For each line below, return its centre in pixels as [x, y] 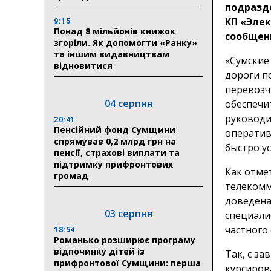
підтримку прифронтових [113, 164]
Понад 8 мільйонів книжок [115, 31]
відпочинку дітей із [99, 251]
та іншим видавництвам [112, 54]
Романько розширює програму [125, 240]
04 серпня [128, 103]
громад [71, 175]
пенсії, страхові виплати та [117, 152]
